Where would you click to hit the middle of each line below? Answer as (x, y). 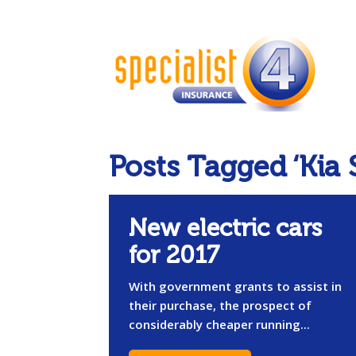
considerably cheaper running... (219, 324)
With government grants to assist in (235, 286)
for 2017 (174, 255)
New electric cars (225, 228)
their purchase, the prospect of (220, 305)
